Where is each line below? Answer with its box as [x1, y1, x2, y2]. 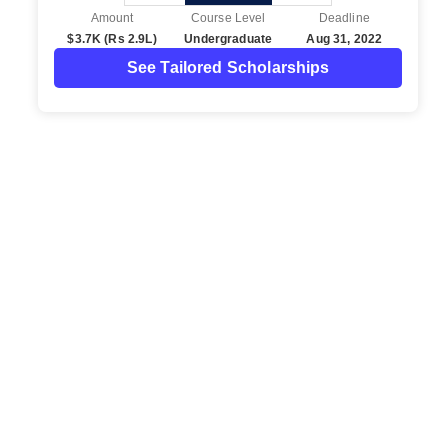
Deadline [318, 11, 370, 25]
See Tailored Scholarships [126, 59, 330, 76]
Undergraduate [184, 32, 273, 46]
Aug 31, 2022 [306, 32, 383, 46]
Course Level [190, 11, 266, 25]
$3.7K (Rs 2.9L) [67, 32, 157, 46]
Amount [90, 11, 134, 25]
